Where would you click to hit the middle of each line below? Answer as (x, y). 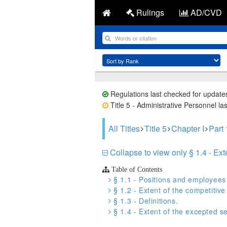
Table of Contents (136, 169)
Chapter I (188, 128)
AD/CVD (205, 12)
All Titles (124, 128)
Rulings (149, 12)
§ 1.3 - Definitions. (145, 201)
